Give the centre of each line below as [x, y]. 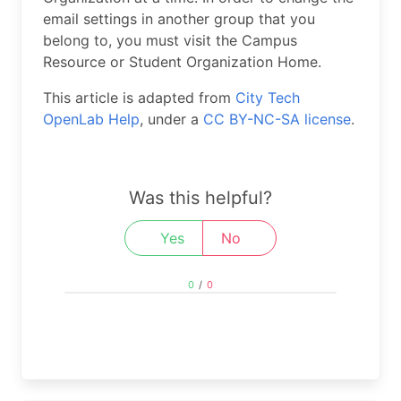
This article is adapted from [139, 98]
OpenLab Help [91, 119]
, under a [169, 119]
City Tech [268, 98]
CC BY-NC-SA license [275, 119]
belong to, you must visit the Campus [170, 41]
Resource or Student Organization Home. [182, 62]
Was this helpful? [200, 198]
